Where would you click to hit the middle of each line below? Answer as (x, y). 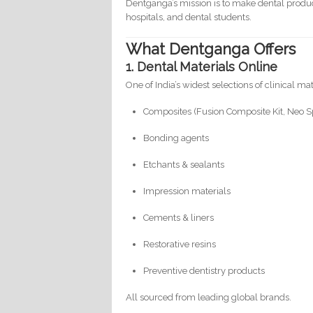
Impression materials (187, 191)
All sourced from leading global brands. (209, 298)
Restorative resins (180, 245)
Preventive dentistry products (204, 271)
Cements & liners (179, 218)
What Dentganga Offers (211, 49)
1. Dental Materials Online (202, 67)
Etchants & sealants (184, 165)
